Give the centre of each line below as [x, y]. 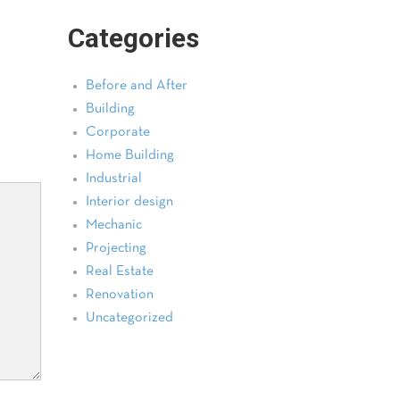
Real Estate [120, 271]
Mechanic [114, 225]
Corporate [118, 132]
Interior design [129, 202]
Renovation [120, 295]
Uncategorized [129, 318]
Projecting [116, 248]
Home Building [130, 155]
